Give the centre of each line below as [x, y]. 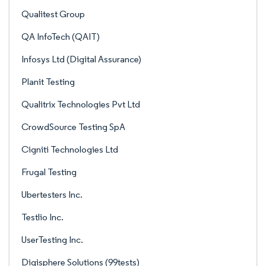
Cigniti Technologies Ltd [70, 149]
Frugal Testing [49, 172]
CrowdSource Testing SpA [73, 127]
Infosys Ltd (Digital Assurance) [81, 59]
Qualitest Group [53, 14]
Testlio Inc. [42, 217]
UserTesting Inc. [52, 240]
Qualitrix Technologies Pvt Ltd [81, 104]
